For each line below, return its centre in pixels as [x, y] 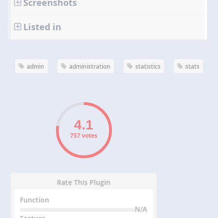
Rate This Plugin [84, 182]
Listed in [42, 27]
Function [35, 200]
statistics [148, 67]
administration [90, 67]
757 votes [84, 136]
